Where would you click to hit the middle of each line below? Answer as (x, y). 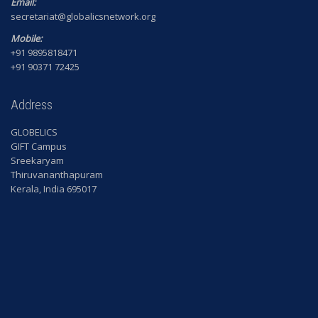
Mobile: (26, 38)
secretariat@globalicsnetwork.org (83, 16)
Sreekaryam (37, 160)
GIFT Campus (39, 146)
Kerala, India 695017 (54, 188)
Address (32, 104)
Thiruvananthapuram (57, 174)
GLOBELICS (34, 132)
